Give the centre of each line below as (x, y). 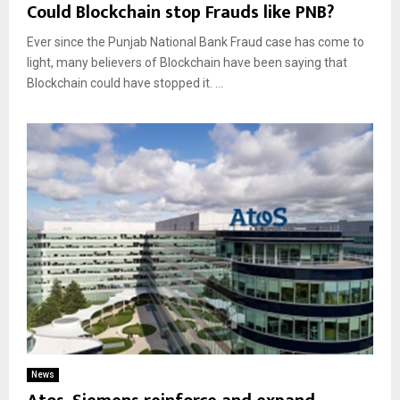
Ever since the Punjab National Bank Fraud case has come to (196, 42)
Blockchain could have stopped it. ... (125, 83)
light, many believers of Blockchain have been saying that (187, 62)
